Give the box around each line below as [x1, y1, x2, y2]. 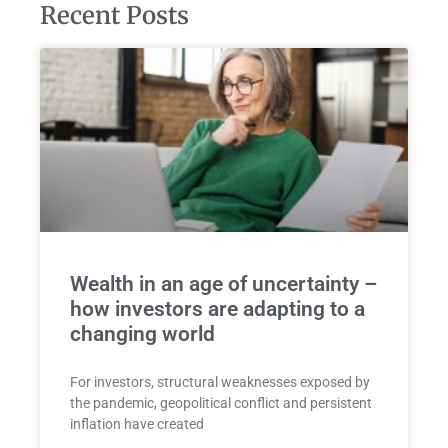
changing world [70, 322, 215, 347]
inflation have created [70, 416, 204, 433]
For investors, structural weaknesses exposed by [70, 374, 370, 391]
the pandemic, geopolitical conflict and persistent [70, 395, 372, 412]
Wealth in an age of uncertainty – [70, 272, 377, 297]
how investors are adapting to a [70, 297, 365, 322]
